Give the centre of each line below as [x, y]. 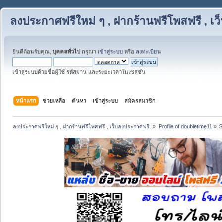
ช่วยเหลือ [54, 100]
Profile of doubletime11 [185, 126]
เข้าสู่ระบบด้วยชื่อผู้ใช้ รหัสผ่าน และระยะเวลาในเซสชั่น [79, 72]
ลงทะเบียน [148, 52]
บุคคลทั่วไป [66, 52]
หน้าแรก [26, 100]
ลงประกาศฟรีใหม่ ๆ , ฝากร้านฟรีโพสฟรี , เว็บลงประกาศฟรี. [82, 126]
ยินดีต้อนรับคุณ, [32, 52]
